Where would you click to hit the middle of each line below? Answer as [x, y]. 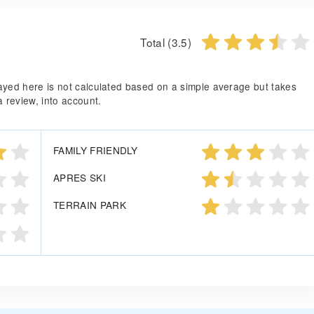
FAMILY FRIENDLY [96, 150]
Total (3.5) [166, 42]
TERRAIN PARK [90, 205]
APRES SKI [80, 178]
